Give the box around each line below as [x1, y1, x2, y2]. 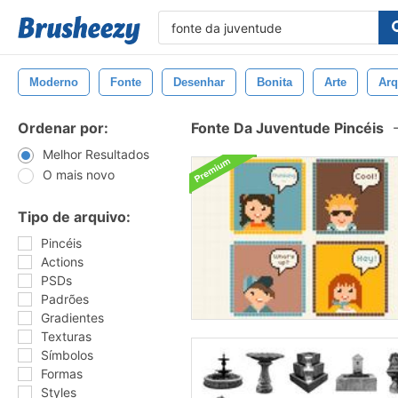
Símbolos [41, 347, 93, 362]
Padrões [41, 291, 89, 306]
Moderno [29, 76, 78, 89]
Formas [41, 366, 83, 381]
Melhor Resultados [43, 147, 149, 162]
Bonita [257, 76, 292, 89]
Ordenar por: [18, 119, 108, 137]
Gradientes [41, 310, 104, 325]
